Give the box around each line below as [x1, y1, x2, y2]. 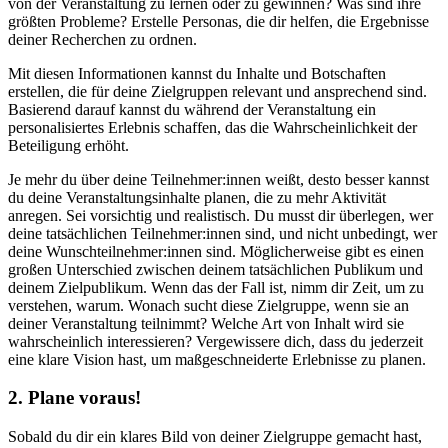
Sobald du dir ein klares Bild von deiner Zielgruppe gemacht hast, [8, 428, 422, 446]
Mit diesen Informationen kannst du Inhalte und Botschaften [8, 64, 386, 82]
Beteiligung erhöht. [8, 136, 129, 154]
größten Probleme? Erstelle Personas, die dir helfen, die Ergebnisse [8, 12, 429, 30]
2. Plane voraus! [8, 387, 141, 409]
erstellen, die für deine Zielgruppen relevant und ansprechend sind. [8, 82, 427, 100]
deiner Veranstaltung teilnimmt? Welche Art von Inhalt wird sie [8, 314, 404, 332]
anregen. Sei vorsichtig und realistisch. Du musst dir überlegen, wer [8, 206, 433, 224]
